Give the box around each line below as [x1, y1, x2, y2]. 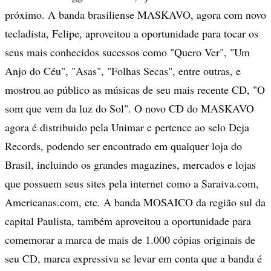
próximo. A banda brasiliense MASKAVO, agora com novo [5, 7, 266, 22]
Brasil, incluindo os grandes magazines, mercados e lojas [5, 157, 256, 172]
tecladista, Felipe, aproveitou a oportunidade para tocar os [5, 26, 258, 41]
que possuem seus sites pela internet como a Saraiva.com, [5, 176, 259, 191]
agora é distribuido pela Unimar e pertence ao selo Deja [5, 120, 249, 135]
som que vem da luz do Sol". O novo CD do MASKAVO [5, 101, 254, 116]
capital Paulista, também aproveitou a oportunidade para [5, 214, 251, 229]
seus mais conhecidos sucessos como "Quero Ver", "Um [5, 45, 250, 60]
